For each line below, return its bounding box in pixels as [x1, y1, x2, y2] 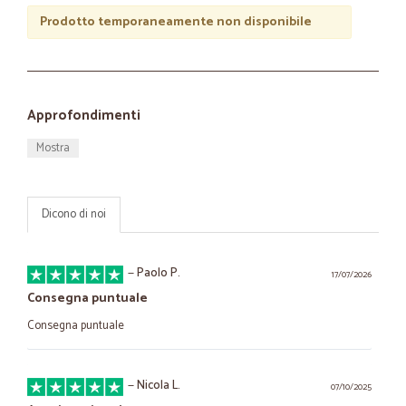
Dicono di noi [42, 205, 106, 224]
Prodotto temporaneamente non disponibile [39, 11, 312, 33]
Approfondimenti [27, 104, 140, 127]
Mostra [36, 139, 70, 158]
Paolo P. [137, 264, 180, 283]
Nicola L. [137, 376, 180, 395]
